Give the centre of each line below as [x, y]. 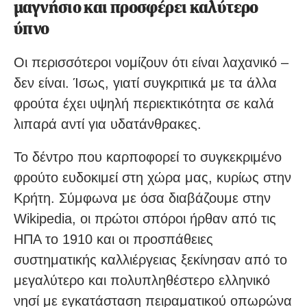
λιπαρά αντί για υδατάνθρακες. [108, 124]
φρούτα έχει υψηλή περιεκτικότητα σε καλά [144, 104]
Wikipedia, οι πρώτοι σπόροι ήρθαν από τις [145, 219]
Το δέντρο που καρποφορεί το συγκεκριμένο [148, 157]
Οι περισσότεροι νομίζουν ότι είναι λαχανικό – [151, 63]
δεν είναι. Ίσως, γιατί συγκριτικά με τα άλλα [145, 83]
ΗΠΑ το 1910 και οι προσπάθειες [113, 240]
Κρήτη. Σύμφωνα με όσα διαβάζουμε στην [142, 198]
